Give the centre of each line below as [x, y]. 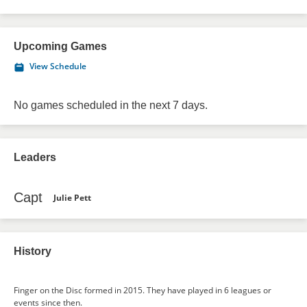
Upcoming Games [60, 46]
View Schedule [58, 66]
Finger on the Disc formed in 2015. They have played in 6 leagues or [143, 290]
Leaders [35, 157]
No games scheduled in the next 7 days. [111, 105]
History [33, 251]
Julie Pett [72, 197]
